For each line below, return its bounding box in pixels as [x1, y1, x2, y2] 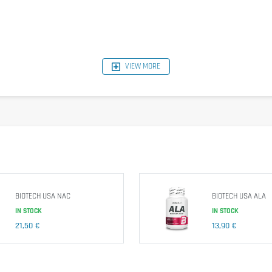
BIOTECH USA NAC [15, 191, 70, 202]
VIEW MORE [125, 61, 160, 71]
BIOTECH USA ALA [211, 191, 266, 202]
